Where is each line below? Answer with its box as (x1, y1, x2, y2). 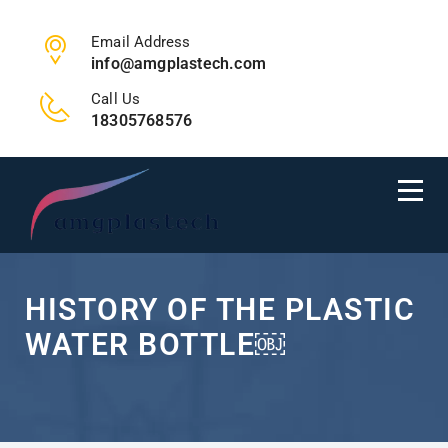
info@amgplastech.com (91, 54, 266, 73)
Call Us (91, 90, 141, 108)
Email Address (91, 33, 191, 51)
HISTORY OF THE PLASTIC (25, 292, 415, 327)
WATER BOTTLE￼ (25, 327, 285, 362)
